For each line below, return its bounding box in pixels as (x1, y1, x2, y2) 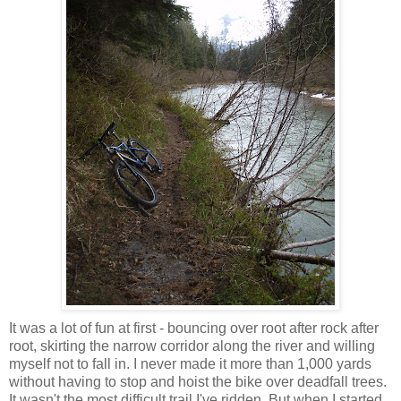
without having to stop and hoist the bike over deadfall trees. (9, 373, 387, 389)
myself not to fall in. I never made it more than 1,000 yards (9, 355, 371, 371)
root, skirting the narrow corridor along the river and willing (9, 337, 375, 354)
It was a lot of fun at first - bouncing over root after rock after (9, 320, 379, 336)
